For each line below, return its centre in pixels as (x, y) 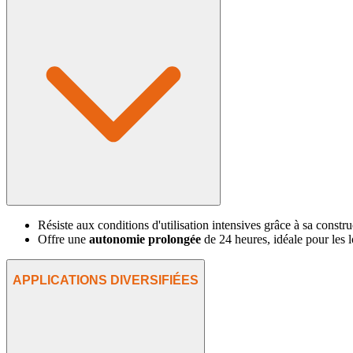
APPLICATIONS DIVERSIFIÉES (106, 281)
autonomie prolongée (145, 239)
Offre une (63, 239)
